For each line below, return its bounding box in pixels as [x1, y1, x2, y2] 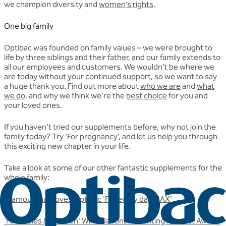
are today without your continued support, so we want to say [4, 72, 217, 82]
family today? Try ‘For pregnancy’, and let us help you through [4, 132, 217, 142]
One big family [4, 21, 53, 31]
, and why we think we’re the [25, 91, 126, 101]
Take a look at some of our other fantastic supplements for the [4, 163, 222, 173]
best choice [126, 91, 167, 101]
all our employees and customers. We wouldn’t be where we [4, 62, 214, 72]
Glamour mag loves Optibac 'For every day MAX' [4, 194, 172, 204]
